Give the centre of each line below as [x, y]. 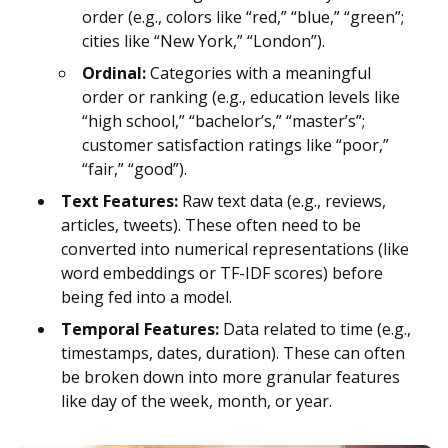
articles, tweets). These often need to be [211, 225]
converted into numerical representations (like [235, 249]
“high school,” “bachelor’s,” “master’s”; [223, 121]
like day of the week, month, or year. [196, 401]
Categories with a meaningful [258, 73]
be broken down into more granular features [230, 377]
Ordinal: [114, 73]
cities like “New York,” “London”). [203, 41]
